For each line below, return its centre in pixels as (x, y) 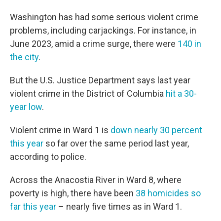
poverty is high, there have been (73, 193)
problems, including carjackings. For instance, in (103, 30)
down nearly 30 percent (156, 130)
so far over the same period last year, (116, 143)
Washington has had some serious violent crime (104, 17)
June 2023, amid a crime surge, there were (94, 44)
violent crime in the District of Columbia (88, 93)
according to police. (48, 157)
